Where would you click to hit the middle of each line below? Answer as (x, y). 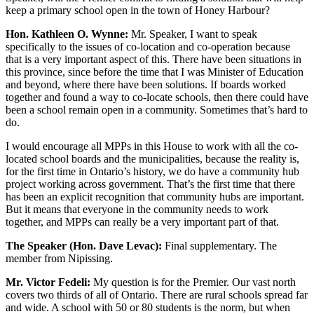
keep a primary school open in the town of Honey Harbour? (138, 10)
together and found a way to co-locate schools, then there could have (157, 97)
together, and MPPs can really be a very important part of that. (142, 221)
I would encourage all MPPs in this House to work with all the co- (152, 146)
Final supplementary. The (219, 245)
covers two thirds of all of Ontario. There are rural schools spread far (157, 294)
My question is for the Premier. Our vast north (193, 282)
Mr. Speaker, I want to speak (193, 34)
